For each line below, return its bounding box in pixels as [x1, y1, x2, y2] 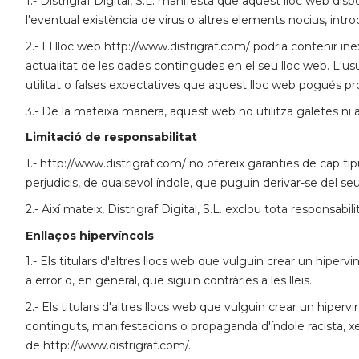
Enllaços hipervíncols [26, 228, 154, 243]
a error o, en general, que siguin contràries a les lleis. [26, 273, 312, 288]
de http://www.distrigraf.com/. [26, 338, 191, 353]
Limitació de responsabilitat [26, 130, 197, 145]
